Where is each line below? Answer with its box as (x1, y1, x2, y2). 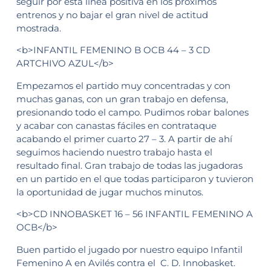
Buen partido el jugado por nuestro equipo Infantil (16, 243, 243, 255)
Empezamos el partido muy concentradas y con (16, 79, 230, 91)
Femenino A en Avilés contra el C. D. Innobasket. (16, 256, 235, 269)
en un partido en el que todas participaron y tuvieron (16, 172, 253, 184)
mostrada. (16, 22, 61, 34)
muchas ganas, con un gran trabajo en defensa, (16, 93, 228, 105)
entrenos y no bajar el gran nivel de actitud (16, 8, 208, 21)
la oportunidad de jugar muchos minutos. (16, 186, 203, 198)
